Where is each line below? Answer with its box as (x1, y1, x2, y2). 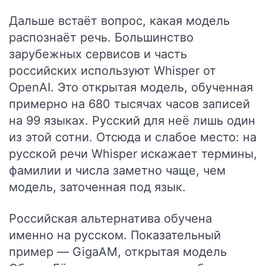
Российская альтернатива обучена (9, 211, 212, 226)
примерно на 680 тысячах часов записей (9, 97, 250, 111)
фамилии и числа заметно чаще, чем (9, 163, 226, 178)
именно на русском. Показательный (9, 228, 221, 242)
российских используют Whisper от (9, 64, 216, 78)
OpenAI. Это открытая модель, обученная (9, 80, 253, 94)
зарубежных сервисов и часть (9, 47, 187, 61)
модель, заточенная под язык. (9, 180, 186, 194)
